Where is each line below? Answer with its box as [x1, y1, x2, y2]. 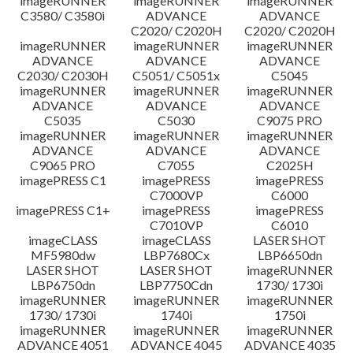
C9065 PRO [30, 158, 96, 173]
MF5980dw [30, 247, 95, 262]
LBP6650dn [257, 247, 322, 262]
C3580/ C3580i [20, 8, 106, 23]
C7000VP [149, 188, 203, 203]
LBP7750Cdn [139, 277, 214, 292]
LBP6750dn [30, 277, 95, 292]
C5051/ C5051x [132, 68, 221, 83]
